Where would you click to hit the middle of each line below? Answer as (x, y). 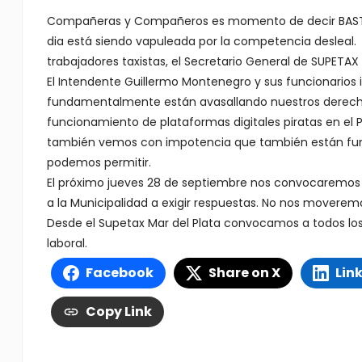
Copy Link (118, 311)
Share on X (244, 273)
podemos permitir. (99, 162)
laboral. (67, 243)
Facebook (119, 273)
